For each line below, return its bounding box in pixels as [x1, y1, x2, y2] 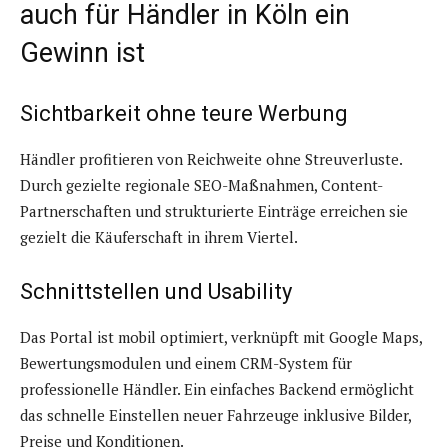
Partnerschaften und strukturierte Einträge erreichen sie [20, 201, 408, 222]
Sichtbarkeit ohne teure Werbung [20, 101, 348, 127]
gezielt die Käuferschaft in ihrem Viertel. [20, 227, 298, 248]
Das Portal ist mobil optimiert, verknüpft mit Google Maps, [20, 327, 422, 348]
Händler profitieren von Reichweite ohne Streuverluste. [20, 149, 402, 170]
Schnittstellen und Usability [20, 279, 292, 305]
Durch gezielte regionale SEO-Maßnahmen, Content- [20, 175, 383, 196]
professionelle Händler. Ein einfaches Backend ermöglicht [20, 379, 414, 400]
